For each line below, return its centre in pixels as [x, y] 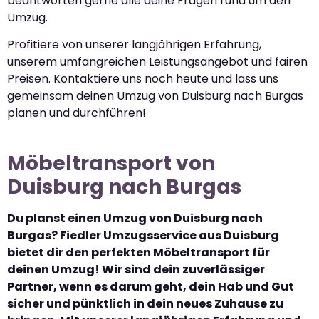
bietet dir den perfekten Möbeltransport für [138, 253]
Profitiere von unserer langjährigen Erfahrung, [134, 45]
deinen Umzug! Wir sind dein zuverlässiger [136, 270]
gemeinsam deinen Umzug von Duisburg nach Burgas [155, 96]
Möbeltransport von [111, 164]
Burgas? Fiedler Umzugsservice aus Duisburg [143, 236]
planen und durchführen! [77, 113]
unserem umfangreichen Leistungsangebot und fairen [157, 62]
